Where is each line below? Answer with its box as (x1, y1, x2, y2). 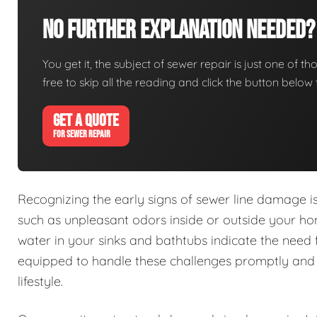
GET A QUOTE (53, 110, 119, 132)
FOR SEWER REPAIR (53, 128, 110, 141)
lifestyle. (18, 273, 63, 290)
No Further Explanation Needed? (42, 16, 315, 47)
